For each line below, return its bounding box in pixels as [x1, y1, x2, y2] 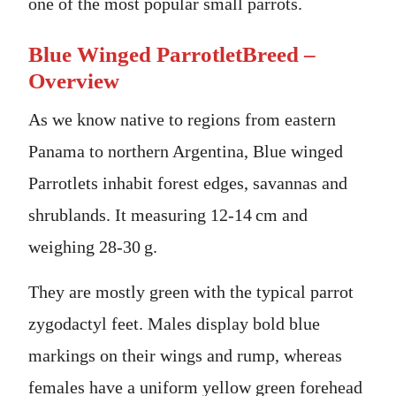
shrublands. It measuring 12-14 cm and [28, 204, 308, 225]
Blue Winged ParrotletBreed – [28, 42, 316, 66]
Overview [28, 68, 119, 93]
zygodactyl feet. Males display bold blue [28, 313, 320, 333]
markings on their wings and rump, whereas [28, 345, 342, 365]
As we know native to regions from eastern [28, 109, 336, 129]
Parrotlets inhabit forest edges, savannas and [28, 172, 347, 193]
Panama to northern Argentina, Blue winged [28, 141, 343, 161]
